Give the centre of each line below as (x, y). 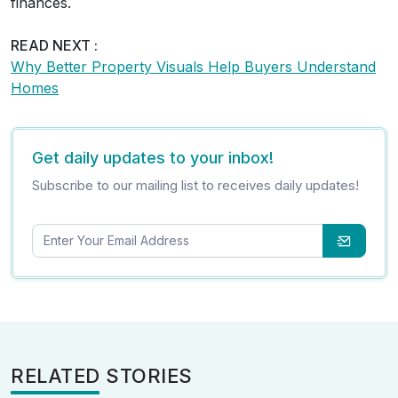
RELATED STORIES (102, 376)
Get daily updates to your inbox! (153, 157)
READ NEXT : (54, 45)
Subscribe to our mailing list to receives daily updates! (196, 185)
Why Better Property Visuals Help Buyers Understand (193, 66)
